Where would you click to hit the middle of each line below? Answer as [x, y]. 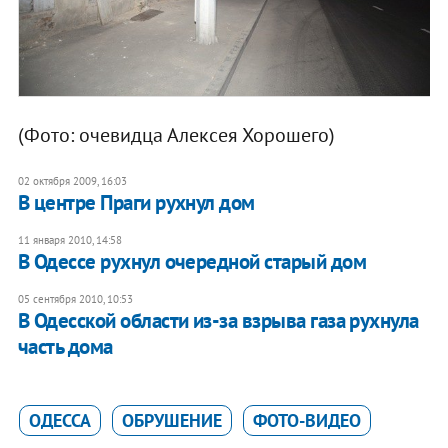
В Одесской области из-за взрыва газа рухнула [218, 321]
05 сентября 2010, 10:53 [75, 299]
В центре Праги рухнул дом [136, 203]
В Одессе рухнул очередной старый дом [192, 262]
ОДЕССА [59, 421]
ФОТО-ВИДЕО [306, 421]
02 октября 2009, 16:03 [72, 181]
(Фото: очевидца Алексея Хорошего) [176, 135]
